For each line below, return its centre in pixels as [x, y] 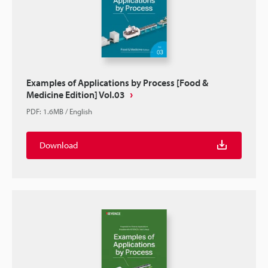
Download [59, 145]
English [81, 111]
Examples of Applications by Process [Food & [117, 83]
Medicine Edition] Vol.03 [76, 95]
